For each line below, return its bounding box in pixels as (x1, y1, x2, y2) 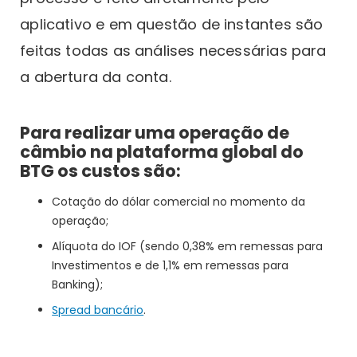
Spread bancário (52, 302, 144, 319)
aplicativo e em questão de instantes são (20, 14, 324, 34)
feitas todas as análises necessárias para (20, 40, 327, 61)
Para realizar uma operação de (20, 120, 290, 144)
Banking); (52, 276, 104, 292)
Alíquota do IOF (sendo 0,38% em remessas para (52, 237, 324, 254)
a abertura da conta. (20, 66, 171, 87)
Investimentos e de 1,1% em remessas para (52, 257, 289, 273)
